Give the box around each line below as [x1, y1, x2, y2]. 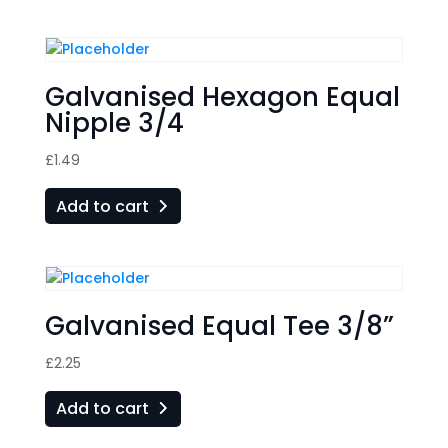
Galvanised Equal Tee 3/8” [44, 307, 394, 344]
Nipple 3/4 [44, 104, 184, 141]
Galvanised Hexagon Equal [44, 78, 400, 115]
